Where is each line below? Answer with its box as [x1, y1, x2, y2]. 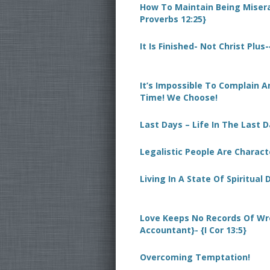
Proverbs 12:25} [140, 13, 206, 25]
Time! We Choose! [140, 92, 218, 103]
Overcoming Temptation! [140, 251, 250, 263]
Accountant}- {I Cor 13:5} [140, 224, 246, 236]
